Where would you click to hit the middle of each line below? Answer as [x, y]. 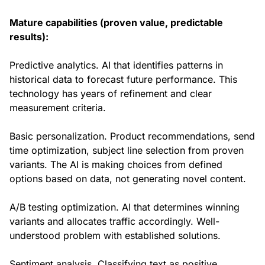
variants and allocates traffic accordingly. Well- [114, 222]
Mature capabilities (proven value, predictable [116, 23]
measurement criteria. [58, 108]
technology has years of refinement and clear [111, 94]
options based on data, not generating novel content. [128, 179]
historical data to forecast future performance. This [123, 80]
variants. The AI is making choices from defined [116, 165]
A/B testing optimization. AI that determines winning [125, 207]
